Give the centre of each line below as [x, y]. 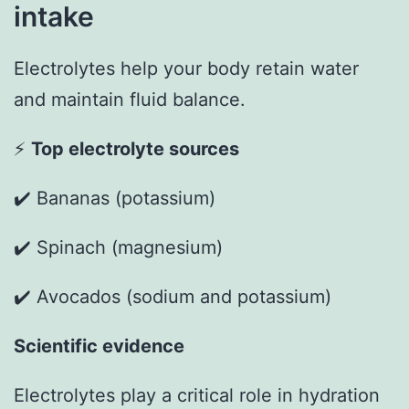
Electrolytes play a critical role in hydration [197, 396]
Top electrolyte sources [135, 149]
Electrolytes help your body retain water [186, 69]
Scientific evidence [99, 346]
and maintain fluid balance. [130, 100]
